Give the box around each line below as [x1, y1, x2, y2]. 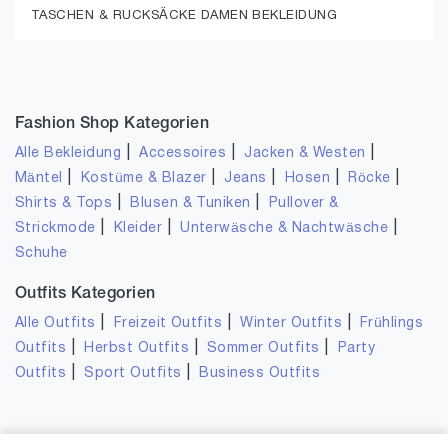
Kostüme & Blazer [80, 172, 207, 185]
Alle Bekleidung [15, 147, 122, 160]
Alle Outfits [15, 317, 96, 330]
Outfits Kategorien [15, 287, 156, 301]
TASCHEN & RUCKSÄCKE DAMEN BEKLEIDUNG [31, 10, 338, 22]
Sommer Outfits [206, 342, 320, 355]
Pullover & [268, 197, 339, 210]
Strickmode [15, 222, 96, 235]
